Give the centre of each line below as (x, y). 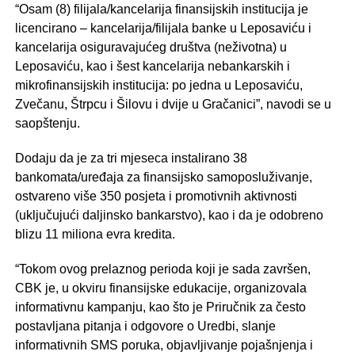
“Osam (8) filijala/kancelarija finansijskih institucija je (161, 10)
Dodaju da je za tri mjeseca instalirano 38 (131, 158)
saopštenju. (47, 124)
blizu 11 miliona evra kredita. (95, 235)
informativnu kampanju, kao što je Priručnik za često (160, 307)
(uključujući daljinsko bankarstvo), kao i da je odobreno (169, 216)
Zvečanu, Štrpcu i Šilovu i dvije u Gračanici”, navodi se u (173, 105)
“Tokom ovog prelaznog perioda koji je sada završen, (162, 269)
